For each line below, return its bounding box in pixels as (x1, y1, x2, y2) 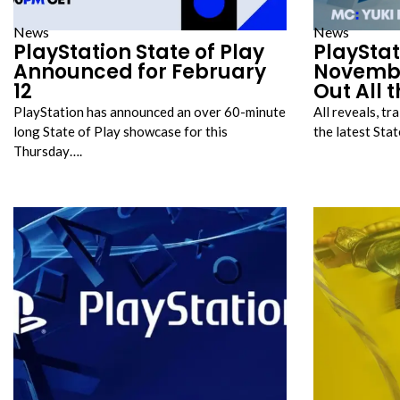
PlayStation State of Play (13, 38, 264, 66)
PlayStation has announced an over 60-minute (13, 104, 286, 120)
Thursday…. (13, 143, 82, 159)
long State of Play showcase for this (13, 123, 228, 139)
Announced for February (13, 58, 266, 86)
